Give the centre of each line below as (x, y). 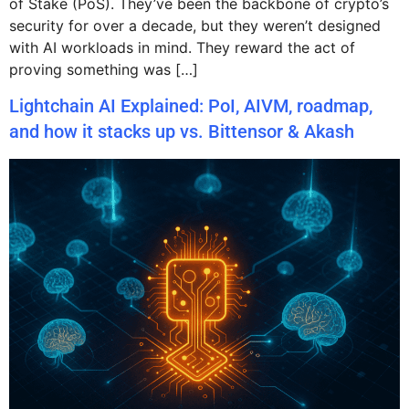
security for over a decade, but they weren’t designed (195, 25)
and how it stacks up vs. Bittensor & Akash (182, 132)
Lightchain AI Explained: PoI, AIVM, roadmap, (191, 106)
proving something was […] (104, 69)
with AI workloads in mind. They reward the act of (182, 47)
